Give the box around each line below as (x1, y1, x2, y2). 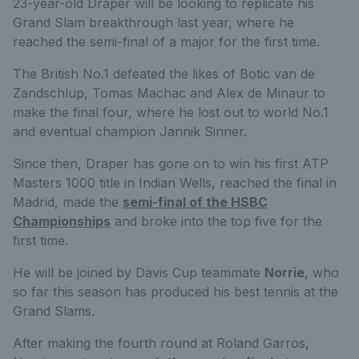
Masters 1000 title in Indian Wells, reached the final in (13, 174, 337, 191)
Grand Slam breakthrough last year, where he (13, 14, 294, 30)
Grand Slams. (13, 302, 95, 319)
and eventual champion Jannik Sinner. (13, 123, 247, 139)
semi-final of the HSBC (123, 193, 268, 210)
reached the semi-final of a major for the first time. (13, 33, 320, 50)
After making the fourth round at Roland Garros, (13, 334, 309, 351)
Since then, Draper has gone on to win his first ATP (13, 155, 329, 171)
